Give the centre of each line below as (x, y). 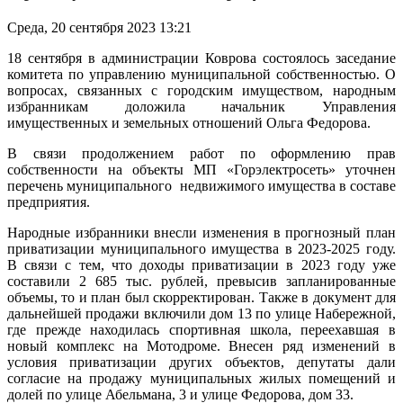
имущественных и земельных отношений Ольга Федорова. (189, 122)
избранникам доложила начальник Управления (201, 106)
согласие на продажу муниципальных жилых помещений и (201, 378)
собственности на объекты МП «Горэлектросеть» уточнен (201, 169)
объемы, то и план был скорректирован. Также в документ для (201, 297)
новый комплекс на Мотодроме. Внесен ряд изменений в (201, 345)
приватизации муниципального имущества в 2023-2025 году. (201, 248)
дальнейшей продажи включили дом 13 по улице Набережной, (201, 313)
